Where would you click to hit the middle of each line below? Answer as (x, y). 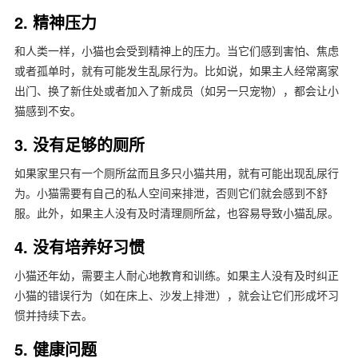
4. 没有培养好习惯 (79, 246)
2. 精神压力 (55, 22)
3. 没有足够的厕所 (79, 144)
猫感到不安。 (48, 110)
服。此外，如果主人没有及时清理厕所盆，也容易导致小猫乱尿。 (176, 213)
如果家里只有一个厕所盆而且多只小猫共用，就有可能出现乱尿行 (176, 173)
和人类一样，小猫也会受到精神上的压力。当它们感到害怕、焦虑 (176, 50)
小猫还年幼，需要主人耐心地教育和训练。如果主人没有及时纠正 (176, 275)
